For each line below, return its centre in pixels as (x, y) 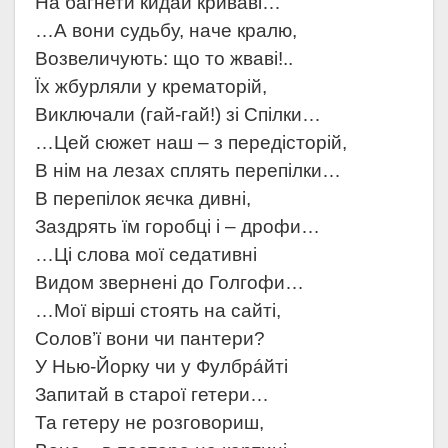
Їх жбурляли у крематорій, (151, 87)
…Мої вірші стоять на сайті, (158, 311)
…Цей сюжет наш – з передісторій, (191, 143)
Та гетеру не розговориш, (149, 423)
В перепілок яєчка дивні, (143, 199)
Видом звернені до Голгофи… (169, 283)
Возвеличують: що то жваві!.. (164, 59)
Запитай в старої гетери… (152, 395)
